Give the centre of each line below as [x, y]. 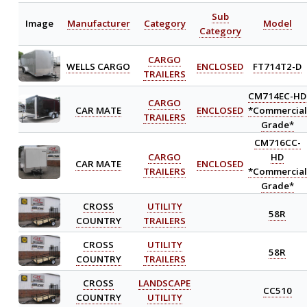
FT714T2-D [278, 66]
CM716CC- [277, 142]
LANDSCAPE [165, 283]
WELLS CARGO [99, 66]
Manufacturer [98, 23]
